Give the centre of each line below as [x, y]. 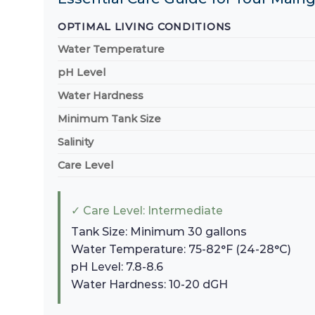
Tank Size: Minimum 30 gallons [159, 232]
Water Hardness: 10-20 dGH [149, 285]
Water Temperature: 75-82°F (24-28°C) [181, 250]
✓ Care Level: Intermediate [147, 211]
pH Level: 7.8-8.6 [117, 267]
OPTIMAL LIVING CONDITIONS [144, 27]
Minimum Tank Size [109, 119]
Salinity [76, 142]
